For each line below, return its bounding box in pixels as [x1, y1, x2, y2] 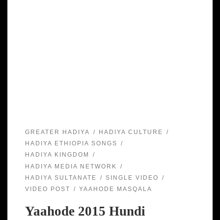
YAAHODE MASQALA [79, 186, 152, 193]
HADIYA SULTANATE [25, 174, 97, 182]
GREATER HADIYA [25, 128, 90, 136]
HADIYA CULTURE [98, 128, 163, 136]
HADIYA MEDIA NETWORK [25, 163, 117, 170]
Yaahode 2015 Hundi [25, 204, 145, 219]
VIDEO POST [25, 186, 70, 193]
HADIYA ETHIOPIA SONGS [25, 139, 117, 147]
